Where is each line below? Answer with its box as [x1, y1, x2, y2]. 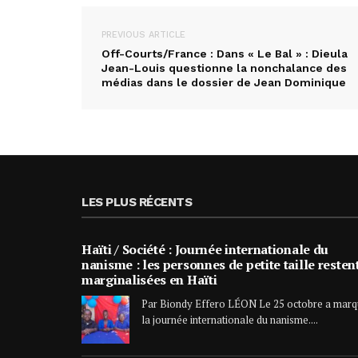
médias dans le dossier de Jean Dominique [101, 75, 346, 89]
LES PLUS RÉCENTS [82, 194, 192, 209]
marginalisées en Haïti [82, 270, 217, 288]
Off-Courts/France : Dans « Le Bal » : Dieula [101, 46, 348, 60]
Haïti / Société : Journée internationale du [82, 240, 329, 258]
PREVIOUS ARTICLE [101, 29, 185, 40]
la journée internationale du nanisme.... [141, 312, 318, 327]
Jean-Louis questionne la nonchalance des [101, 61, 347, 74]
